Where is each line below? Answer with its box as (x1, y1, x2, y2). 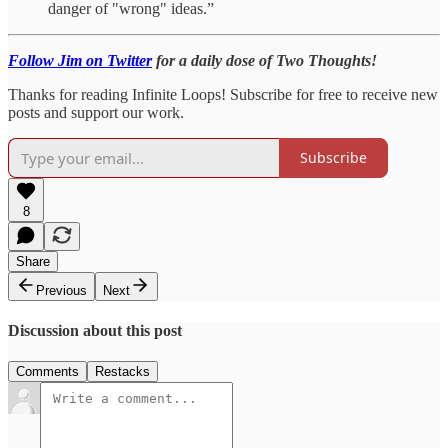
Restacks (95, 364, 150, 380)
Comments (16, 364, 79, 380)
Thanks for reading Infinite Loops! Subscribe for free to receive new (8, 85, 438, 103)
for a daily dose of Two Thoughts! (152, 51, 377, 69)
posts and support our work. (8, 103, 184, 121)
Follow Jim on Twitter (8, 51, 152, 69)
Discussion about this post (8, 322, 182, 340)
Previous (36, 282, 87, 298)
